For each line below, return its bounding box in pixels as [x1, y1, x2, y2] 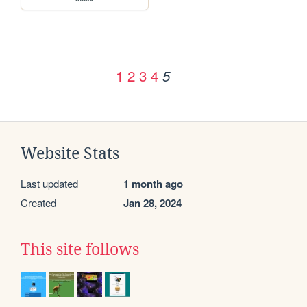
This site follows [21, 241, 139, 259]
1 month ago [123, 176, 183, 192]
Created [21, 195, 56, 210]
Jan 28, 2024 [123, 195, 182, 211]
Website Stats [21, 145, 119, 163]
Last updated [21, 176, 78, 191]
